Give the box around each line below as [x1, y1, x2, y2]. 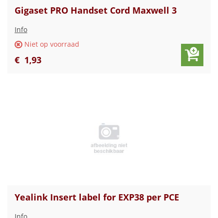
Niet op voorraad [24, 39, 79, 49]
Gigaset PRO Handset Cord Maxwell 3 [15, 4, 177, 17]
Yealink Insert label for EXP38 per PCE [15, 191, 179, 203]
